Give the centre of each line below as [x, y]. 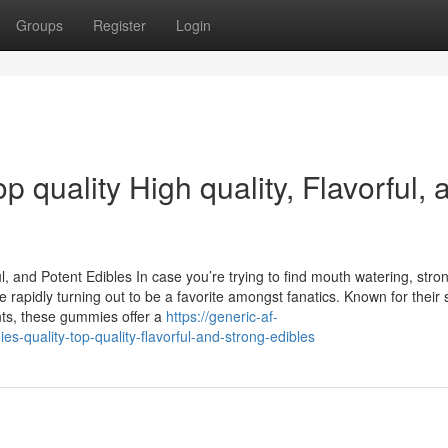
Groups [39, 25]
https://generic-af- [222, 316]
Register [119, 25]
